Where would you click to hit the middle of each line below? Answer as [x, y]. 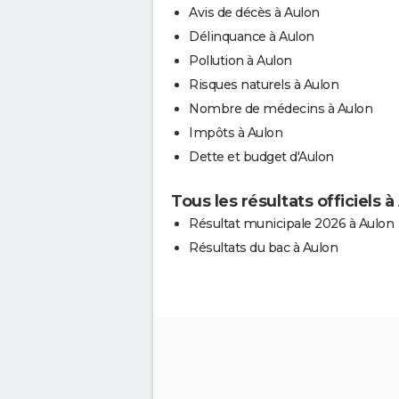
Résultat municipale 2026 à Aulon [291, 224]
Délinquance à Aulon [252, 37]
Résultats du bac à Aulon [263, 248]
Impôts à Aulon [236, 133]
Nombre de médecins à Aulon [281, 109]
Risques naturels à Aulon [264, 85]
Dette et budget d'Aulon [261, 157]
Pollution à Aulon [240, 61]
